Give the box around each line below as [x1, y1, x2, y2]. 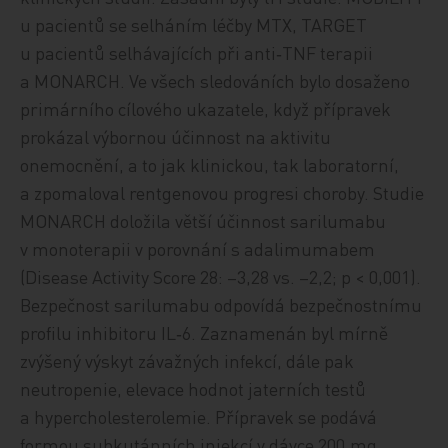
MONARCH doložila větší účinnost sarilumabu [20, 209, 387, 232]
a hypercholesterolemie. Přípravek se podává [20, 405, 378, 428]
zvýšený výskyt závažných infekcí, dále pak [20, 349, 355, 372]
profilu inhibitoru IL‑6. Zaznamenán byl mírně [20, 321, 389, 344]
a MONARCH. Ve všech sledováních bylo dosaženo [20, 69, 411, 92]
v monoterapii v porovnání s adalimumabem [20, 237, 376, 260]
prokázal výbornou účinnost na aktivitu [20, 125, 332, 148]
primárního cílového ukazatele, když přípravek [20, 97, 392, 120]
